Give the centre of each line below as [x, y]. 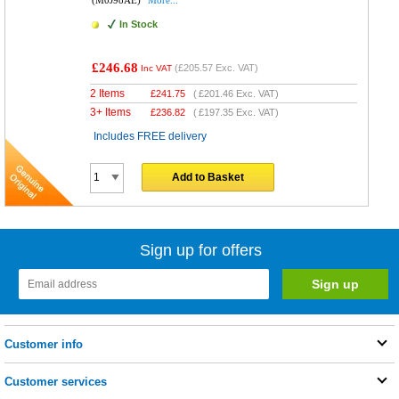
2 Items [108, 94]
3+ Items [111, 113]
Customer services [56, 382]
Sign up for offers [201, 251]
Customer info [44, 345]
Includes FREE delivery [151, 137]
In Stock [139, 24]
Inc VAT [157, 69]
